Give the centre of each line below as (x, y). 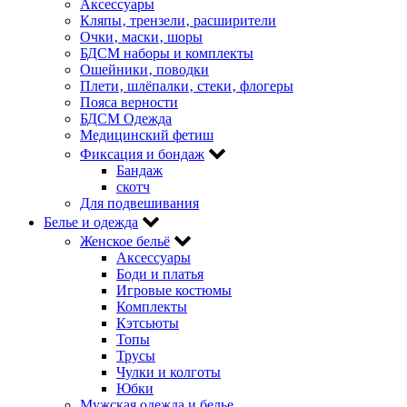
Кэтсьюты (148, 323)
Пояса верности (129, 102)
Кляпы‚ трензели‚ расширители (178, 20)
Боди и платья (160, 273)
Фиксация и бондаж (142, 154)
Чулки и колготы (169, 372)
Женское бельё (125, 241)
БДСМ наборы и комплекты (167, 53)
